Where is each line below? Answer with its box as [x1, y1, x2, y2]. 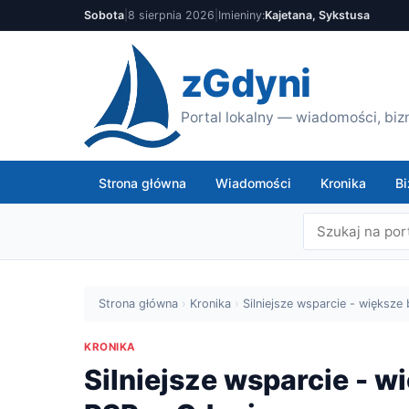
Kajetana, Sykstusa [265, 8, 370, 22]
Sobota [84, 8, 124, 22]
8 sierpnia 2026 [128, 8, 215, 22]
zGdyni [180, 60, 311, 106]
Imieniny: [218, 8, 265, 22]
